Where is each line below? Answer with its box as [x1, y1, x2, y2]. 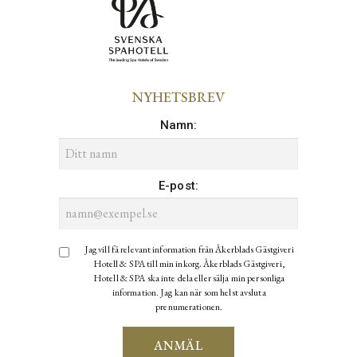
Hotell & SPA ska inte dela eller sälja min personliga [93, 272, 285, 285]
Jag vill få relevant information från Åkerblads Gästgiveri [84, 243, 294, 257]
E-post [158, 178, 195, 193]
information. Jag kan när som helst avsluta [112, 286, 266, 300]
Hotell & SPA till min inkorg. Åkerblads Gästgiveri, [92, 257, 285, 271]
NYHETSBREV [132, 88, 225, 107]
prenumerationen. [155, 300, 223, 314]
